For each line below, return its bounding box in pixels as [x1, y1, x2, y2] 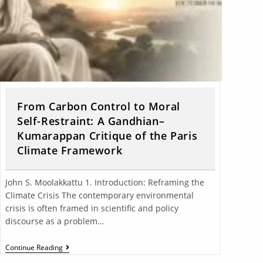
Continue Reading [5, 242, 63, 252]
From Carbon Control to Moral [16, 99, 180, 113]
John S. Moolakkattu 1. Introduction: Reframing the [5, 176, 204, 188]
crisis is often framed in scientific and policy [5, 202, 178, 214]
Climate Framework [16, 143, 123, 157]
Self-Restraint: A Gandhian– [16, 113, 165, 128]
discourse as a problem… [5, 215, 104, 227]
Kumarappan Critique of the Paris [16, 128, 198, 143]
